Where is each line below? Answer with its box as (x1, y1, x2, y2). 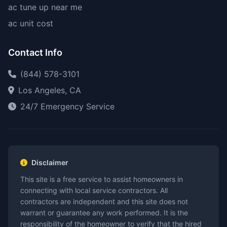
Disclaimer (31, 158, 68, 167)
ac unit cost (8, 18, 53, 28)
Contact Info (8, 47, 62, 58)
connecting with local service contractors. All (20, 186, 168, 195)
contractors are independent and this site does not (20, 197, 188, 206)
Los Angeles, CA (18, 85, 81, 95)
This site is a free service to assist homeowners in (20, 175, 183, 183)
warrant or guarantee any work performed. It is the (20, 208, 188, 217)
